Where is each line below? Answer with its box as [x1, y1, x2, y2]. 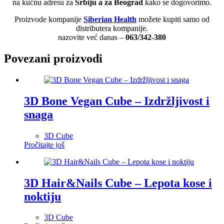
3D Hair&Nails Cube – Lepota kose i [24, 176, 212, 189]
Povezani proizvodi [4, 51, 102, 65]
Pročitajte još [24, 140, 64, 149]
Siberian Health [83, 14, 136, 23]
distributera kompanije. [76, 23, 148, 32]
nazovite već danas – [58, 32, 123, 41]
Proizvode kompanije [14, 14, 83, 23]
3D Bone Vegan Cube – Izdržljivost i [24, 94, 209, 107]
